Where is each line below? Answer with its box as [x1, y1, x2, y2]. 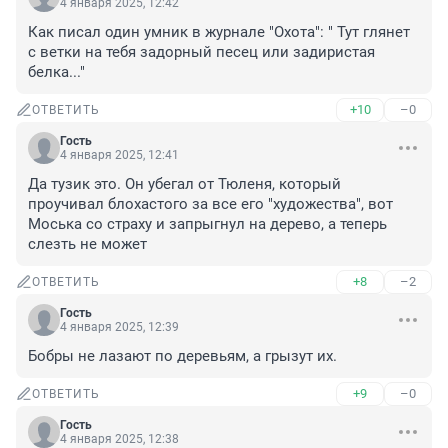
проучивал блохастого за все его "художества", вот [28, 195, 393, 214]
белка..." [28, 63, 85, 82]
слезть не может [28, 235, 147, 254]
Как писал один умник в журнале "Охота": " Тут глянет [28, 23, 410, 42]
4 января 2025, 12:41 [60, 148, 179, 163]
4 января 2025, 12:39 [60, 320, 179, 335]
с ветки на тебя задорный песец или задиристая [28, 43, 375, 62]
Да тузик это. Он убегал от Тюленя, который [28, 175, 341, 194]
